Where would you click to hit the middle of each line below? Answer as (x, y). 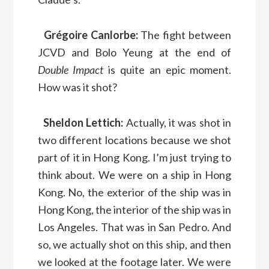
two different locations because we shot (134, 140)
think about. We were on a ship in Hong (134, 174)
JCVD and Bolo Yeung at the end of (134, 52)
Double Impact (71, 69)
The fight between (185, 35)
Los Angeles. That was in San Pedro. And (134, 227)
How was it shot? (77, 87)
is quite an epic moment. (168, 69)
